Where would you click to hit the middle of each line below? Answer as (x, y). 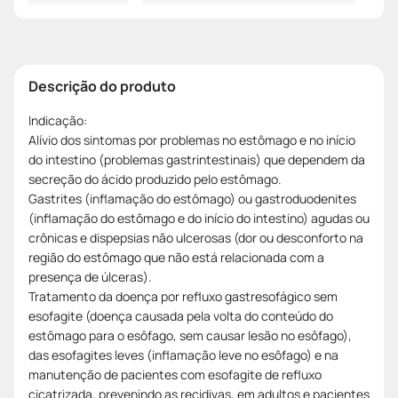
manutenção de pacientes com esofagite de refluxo (175, 374)
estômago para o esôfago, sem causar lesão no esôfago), (190, 335)
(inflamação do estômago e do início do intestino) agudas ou (199, 218)
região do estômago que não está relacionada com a (176, 257)
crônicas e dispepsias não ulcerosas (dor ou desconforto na (196, 237)
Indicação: (58, 120)
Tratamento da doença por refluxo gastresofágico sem (183, 296)
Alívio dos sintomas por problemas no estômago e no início (192, 139)
